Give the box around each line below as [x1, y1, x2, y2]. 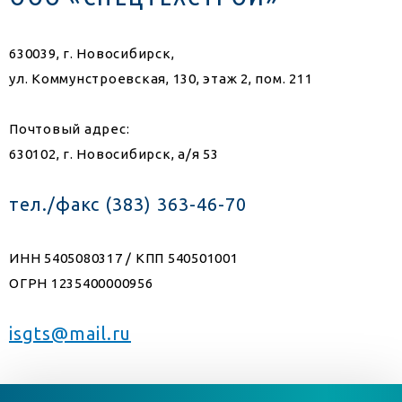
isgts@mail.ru [9, 323, 131, 345]
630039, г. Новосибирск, [9, 46, 175, 62]
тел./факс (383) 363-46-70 [9, 194, 247, 215]
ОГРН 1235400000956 [9, 275, 153, 292]
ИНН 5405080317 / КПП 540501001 [9, 250, 239, 267]
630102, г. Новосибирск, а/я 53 [9, 146, 219, 162]
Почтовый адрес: [9, 121, 130, 137]
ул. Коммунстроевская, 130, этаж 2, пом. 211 [9, 71, 313, 87]
